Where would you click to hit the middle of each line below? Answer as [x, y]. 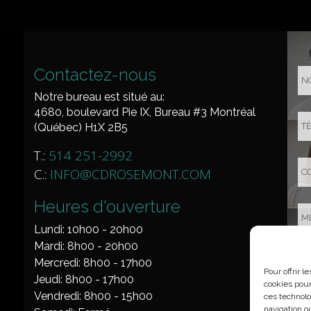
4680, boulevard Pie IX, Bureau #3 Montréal [145, 112]
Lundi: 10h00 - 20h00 [89, 229]
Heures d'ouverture [107, 207]
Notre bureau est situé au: [99, 97]
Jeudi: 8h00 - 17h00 [84, 279]
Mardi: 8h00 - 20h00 [86, 246]
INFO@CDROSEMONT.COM [131, 174]
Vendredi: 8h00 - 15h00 [93, 296]
